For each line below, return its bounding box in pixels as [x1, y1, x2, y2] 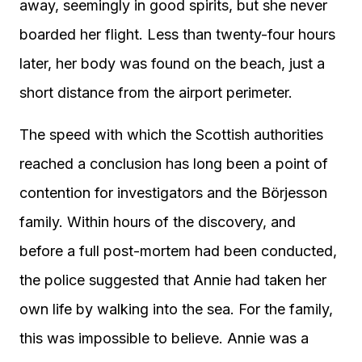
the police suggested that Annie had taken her [19, 271, 326, 288]
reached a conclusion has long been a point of [19, 155, 328, 172]
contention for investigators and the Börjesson [19, 184, 327, 201]
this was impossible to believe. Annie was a [19, 330, 309, 347]
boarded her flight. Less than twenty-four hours [19, 26, 335, 43]
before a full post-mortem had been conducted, [19, 242, 337, 259]
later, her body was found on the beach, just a [19, 55, 325, 72]
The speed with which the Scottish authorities [19, 126, 323, 143]
